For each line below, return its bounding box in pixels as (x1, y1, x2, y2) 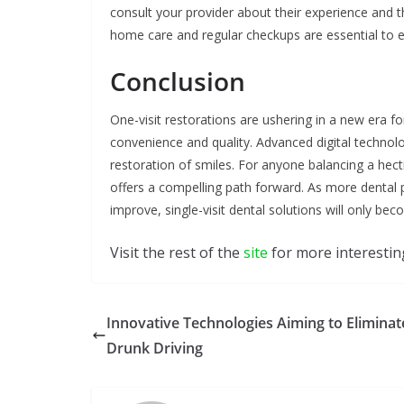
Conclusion (110, 63, 245, 98)
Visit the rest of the (110, 242, 243, 262)
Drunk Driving (106, 337, 203, 358)
